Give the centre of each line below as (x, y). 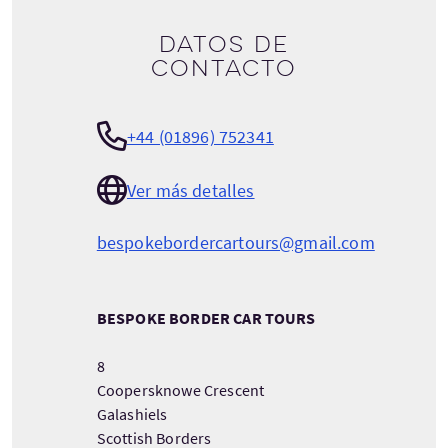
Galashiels (132, 414)
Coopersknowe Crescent (180, 390)
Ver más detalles (190, 190)
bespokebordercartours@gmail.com (235, 242)
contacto (224, 69)
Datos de (224, 45)
